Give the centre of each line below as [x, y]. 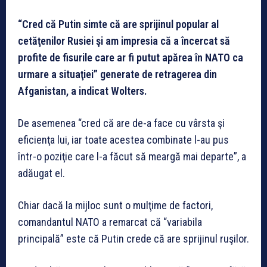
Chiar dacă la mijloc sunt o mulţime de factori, [115, 206]
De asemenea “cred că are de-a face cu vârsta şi [121, 123]
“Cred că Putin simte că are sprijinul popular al [118, 24]
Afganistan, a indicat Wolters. [83, 91]
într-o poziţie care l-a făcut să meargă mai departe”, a [132, 157]
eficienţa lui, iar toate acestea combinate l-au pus [123, 140]
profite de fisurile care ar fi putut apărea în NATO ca [131, 58]
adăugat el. [41, 173]
